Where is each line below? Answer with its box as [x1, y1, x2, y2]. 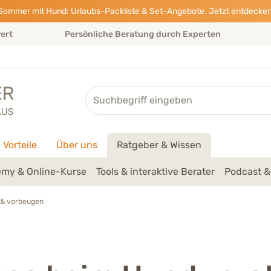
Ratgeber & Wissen [117, 139, 201, 151]
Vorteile [3, 139, 37, 151]
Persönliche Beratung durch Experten [64, 29, 221, 39]
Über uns [56, 139, 97, 151]
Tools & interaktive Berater [96, 165, 215, 177]
